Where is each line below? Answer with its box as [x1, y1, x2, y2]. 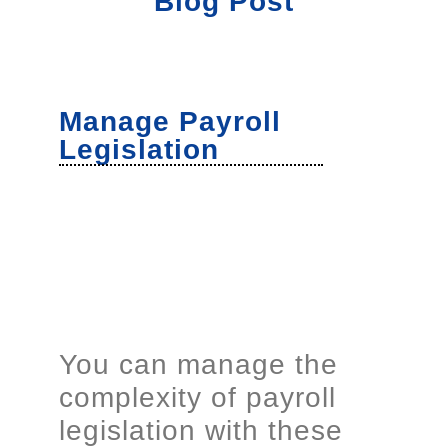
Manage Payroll [59, 105, 281, 137]
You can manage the [59, 348, 338, 380]
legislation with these [59, 414, 343, 446]
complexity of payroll [59, 381, 336, 413]
